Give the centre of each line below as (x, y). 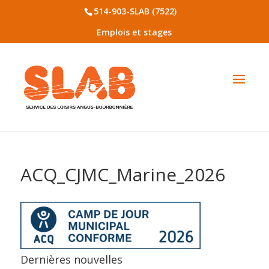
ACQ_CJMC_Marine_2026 (122, 174)
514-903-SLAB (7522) (135, 11)
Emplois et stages (134, 32)
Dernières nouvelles (71, 259)
